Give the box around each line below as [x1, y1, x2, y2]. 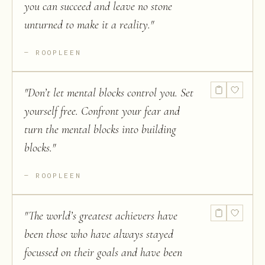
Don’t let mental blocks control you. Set [28, 86, 193, 100]
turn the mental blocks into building [24, 122, 176, 137]
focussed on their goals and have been [24, 245, 182, 260]
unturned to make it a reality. [24, 18, 150, 32]
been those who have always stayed [24, 227, 173, 241]
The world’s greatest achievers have [28, 209, 177, 223]
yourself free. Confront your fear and [24, 104, 180, 118]
